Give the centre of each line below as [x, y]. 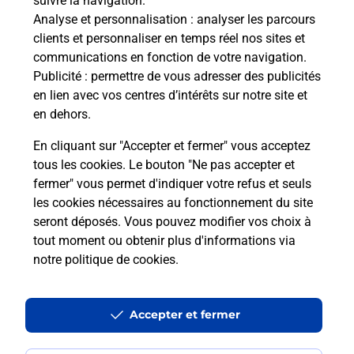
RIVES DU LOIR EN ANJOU [258, 175]
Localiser [36, 175]
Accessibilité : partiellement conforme [109, 313]
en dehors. [62, 114]
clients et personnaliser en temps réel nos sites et [169, 38]
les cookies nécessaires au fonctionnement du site [173, 203]
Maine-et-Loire [144, 175]
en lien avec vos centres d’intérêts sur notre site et [170, 95]
